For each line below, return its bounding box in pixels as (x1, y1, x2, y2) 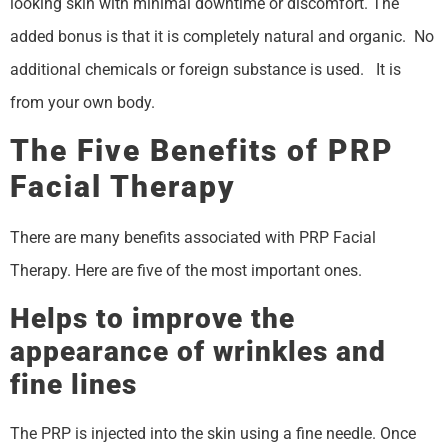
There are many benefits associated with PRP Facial (10, 228, 376, 248)
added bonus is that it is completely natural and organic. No (10, 26, 434, 46)
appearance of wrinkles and (10, 334, 386, 368)
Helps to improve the (10, 301, 295, 335)
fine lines (10, 367, 137, 401)
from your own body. (10, 92, 155, 112)
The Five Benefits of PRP (10, 133, 394, 169)
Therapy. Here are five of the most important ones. (10, 261, 362, 281)
